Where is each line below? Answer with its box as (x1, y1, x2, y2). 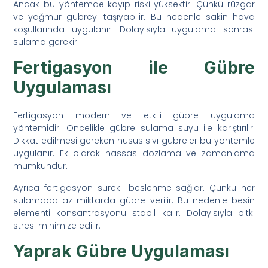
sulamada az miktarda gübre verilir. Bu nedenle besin (13, 194, 255, 206)
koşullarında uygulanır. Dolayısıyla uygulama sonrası (13, 23, 255, 35)
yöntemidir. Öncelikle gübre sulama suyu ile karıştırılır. (13, 121, 255, 134)
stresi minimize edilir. (13, 219, 101, 232)
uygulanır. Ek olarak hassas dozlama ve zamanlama (13, 147, 255, 159)
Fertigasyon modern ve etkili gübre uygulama (13, 109, 255, 121)
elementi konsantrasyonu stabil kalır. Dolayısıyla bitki (13, 206, 255, 219)
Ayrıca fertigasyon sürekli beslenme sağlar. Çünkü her (13, 181, 255, 194)
